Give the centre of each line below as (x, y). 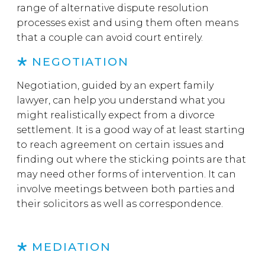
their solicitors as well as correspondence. (121, 204)
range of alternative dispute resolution (113, 8)
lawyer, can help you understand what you (121, 100)
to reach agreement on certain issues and (120, 145)
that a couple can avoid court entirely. (111, 38)
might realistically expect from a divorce (116, 115)
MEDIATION (74, 247)
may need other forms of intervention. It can (126, 174)
